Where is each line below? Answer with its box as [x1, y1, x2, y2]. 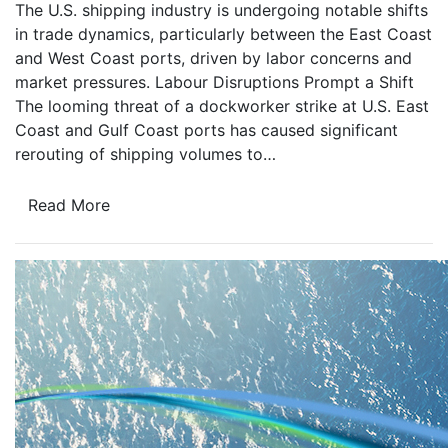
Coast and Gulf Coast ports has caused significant [15, 120, 398, 141]
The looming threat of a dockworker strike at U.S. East [15, 96, 429, 117]
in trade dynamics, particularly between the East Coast [15, 24, 432, 45]
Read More [28, 194, 110, 215]
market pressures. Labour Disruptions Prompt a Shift [15, 72, 414, 93]
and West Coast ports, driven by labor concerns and [15, 48, 412, 69]
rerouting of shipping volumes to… [15, 144, 276, 165]
